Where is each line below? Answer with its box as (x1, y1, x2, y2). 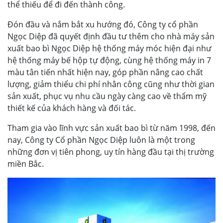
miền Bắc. (7, 158, 44, 169)
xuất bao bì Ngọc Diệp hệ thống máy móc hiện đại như (7, 42, 212, 54)
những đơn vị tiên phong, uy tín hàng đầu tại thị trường (7, 146, 214, 157)
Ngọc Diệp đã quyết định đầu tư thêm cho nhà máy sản (7, 30, 215, 42)
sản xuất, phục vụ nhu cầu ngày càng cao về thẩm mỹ (7, 90, 207, 102)
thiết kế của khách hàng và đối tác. (7, 102, 136, 113)
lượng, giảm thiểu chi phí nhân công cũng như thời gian (7, 78, 215, 90)
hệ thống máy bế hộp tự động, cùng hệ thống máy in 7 (7, 54, 211, 66)
